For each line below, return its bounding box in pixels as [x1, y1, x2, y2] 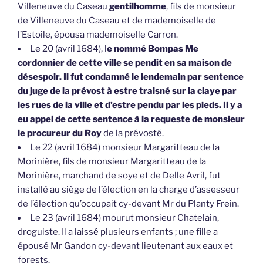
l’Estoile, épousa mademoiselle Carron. [18, 29, 178, 41]
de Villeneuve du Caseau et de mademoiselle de [18, 15, 216, 26]
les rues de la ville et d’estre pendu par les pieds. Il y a [18, 100, 242, 111]
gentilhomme [109, 1, 166, 12]
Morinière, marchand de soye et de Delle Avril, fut [18, 170, 221, 181]
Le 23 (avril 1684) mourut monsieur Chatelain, [30, 213, 219, 224]
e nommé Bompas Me [107, 43, 198, 55]
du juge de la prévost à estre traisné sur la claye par [18, 86, 237, 97]
